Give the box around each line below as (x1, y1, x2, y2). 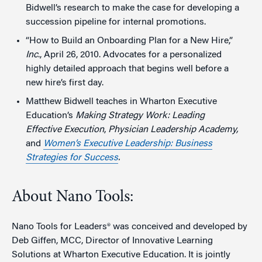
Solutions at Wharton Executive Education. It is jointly (12, 250, 230, 260)
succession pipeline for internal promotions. (26, 17, 206, 27)
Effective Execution (26, 125, 104, 135)
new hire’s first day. (26, 78, 104, 88)
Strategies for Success (26, 153, 118, 163)
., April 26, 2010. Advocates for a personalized (38, 50, 222, 60)
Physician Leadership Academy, (108, 125, 238, 135)
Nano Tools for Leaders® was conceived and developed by (12, 222, 247, 232)
